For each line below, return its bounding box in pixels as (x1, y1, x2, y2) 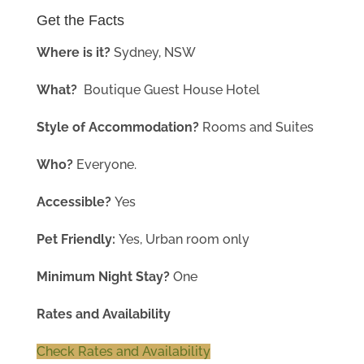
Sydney (113, 44, 158, 60)
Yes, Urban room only (118, 231, 249, 247)
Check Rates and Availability (36, 343, 210, 359)
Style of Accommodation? (36, 119, 202, 135)
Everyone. (76, 156, 136, 172)
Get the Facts (36, 11, 124, 28)
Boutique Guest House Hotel (80, 81, 260, 97)
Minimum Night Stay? (36, 268, 173, 284)
